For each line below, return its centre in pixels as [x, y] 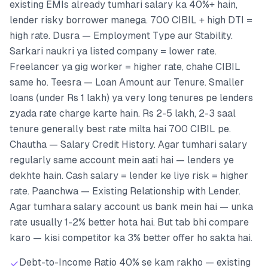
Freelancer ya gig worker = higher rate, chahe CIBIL [125, 66]
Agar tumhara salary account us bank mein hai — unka [131, 206]
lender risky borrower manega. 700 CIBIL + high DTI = [131, 20]
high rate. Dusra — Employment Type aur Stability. [121, 35]
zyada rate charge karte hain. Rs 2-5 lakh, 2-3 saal [123, 113]
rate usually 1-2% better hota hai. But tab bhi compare [129, 222]
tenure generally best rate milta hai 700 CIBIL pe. [120, 129]
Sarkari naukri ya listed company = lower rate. [113, 51]
